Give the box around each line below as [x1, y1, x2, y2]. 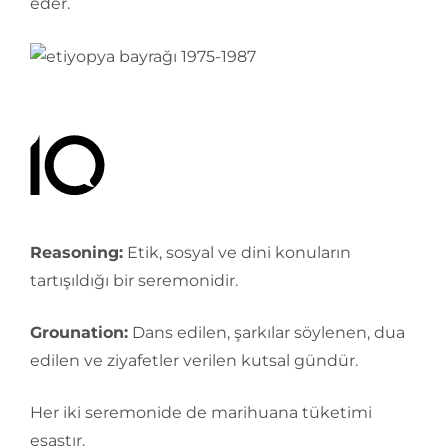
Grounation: [30, 323, 128, 343]
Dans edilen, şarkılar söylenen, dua [128, 323, 405, 343]
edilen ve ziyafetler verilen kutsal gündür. [30, 351, 358, 371]
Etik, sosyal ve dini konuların [123, 243, 351, 263]
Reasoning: [30, 243, 123, 263]
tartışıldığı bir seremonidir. [30, 271, 238, 291]
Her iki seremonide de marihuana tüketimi [30, 403, 372, 423]
